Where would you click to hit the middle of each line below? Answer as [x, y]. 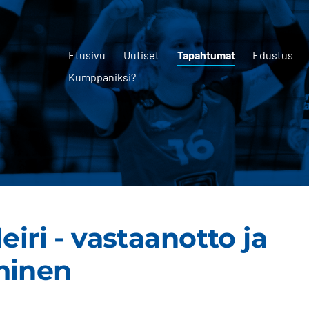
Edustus [273, 55]
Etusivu [87, 55]
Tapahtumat [206, 55]
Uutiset [142, 55]
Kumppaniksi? [102, 77]
